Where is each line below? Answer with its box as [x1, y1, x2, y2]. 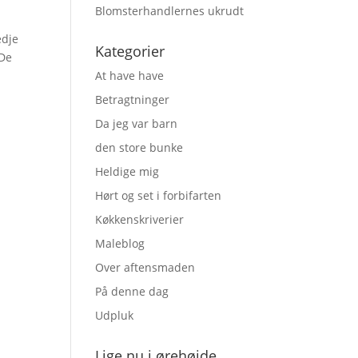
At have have [95, 68, 165, 83]
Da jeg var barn [95, 116, 178, 131]
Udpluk [95, 308, 134, 323]
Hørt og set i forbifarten [95, 188, 222, 203]
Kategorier [95, 42, 165, 61]
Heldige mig [95, 164, 160, 179]
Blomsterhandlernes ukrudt [95, 3, 245, 18]
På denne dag [95, 284, 169, 299]
